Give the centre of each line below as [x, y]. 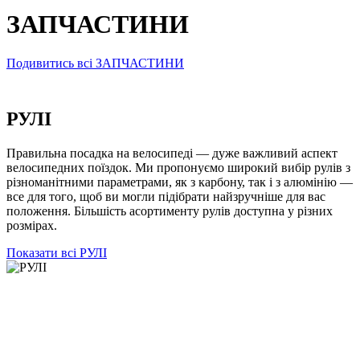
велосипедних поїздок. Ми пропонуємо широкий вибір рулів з [178, 168]
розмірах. [32, 226]
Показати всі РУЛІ [57, 253]
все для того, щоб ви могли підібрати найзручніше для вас [166, 197]
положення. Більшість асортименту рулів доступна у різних [170, 211]
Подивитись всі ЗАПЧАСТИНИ [95, 63]
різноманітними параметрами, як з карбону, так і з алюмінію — [180, 182]
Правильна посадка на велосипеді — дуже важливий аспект [172, 153]
